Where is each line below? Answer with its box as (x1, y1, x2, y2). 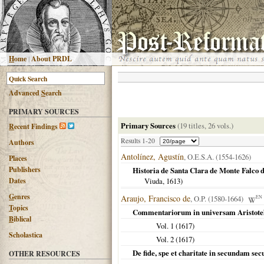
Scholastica (9, 230, 42, 240)
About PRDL (31, 54, 72, 64)
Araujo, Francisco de (121, 193, 190, 204)
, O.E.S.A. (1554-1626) (184, 151, 251, 162)
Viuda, (144, 176, 166, 186)
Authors (9, 137, 34, 147)
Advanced (9, 88, 41, 98)
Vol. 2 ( (156, 234, 178, 245)
